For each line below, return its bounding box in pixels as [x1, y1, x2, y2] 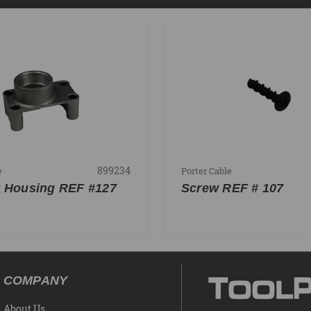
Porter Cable [180, 164, 232, 177]
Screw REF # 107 [180, 180, 284, 195]
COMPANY [3, 274, 68, 288]
